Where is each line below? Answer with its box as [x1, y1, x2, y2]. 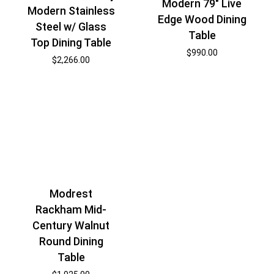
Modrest [50, 187, 93, 200]
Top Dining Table [31, 36, 112, 50]
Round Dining [39, 234, 103, 248]
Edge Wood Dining [157, 12, 246, 26]
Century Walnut [32, 218, 110, 232]
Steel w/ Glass [35, 20, 107, 34]
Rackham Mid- [35, 202, 107, 216]
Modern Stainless [27, 4, 115, 18]
